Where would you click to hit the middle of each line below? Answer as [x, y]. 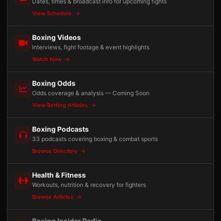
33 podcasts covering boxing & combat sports [95, 139]
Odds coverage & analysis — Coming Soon [91, 93]
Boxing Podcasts [60, 129]
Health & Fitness [59, 175]
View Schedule [53, 13]
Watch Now [48, 59]
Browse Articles [54, 197]
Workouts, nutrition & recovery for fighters [89, 185]
